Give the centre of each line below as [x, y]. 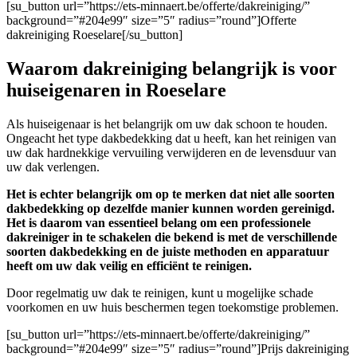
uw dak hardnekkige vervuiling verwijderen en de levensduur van [171, 152]
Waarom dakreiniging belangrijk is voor [172, 68]
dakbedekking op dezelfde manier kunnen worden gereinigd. [171, 208]
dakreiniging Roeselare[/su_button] [94, 34]
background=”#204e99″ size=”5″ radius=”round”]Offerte [151, 20]
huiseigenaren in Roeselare [116, 90]
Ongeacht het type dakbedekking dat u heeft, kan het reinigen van [171, 138]
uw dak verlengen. [53, 167]
